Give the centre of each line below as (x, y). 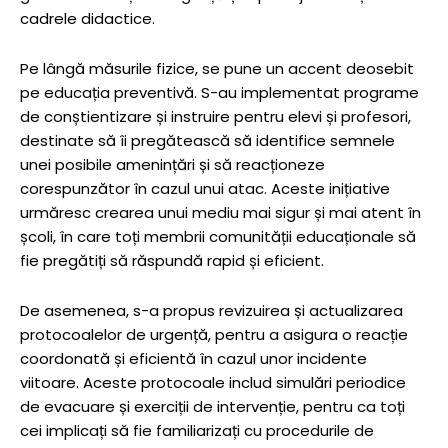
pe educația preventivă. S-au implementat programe (219, 93)
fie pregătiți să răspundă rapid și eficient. (172, 261)
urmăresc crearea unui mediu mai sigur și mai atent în (220, 213)
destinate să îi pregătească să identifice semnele (207, 141)
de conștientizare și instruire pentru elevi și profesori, (215, 117)
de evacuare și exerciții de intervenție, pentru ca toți (212, 407)
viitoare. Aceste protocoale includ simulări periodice (213, 383)
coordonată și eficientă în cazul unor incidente (193, 359)
